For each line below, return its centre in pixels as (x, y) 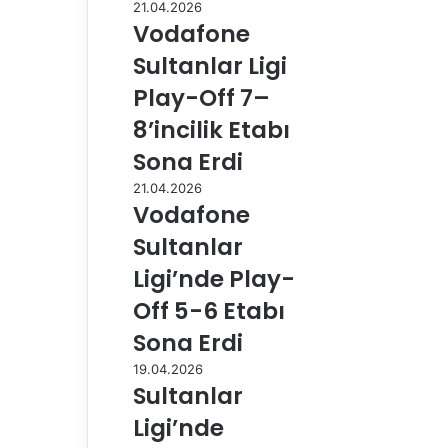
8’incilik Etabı (211, 129)
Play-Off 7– (201, 97)
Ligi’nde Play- (214, 278)
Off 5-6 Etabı (209, 310)
